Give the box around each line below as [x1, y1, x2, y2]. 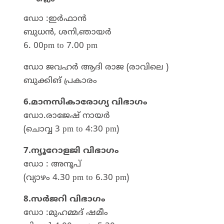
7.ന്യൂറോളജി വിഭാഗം [23, 145, 119, 156]
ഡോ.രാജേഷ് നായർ [23, 110, 110, 121]
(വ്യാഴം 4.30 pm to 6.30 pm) [23, 172, 129, 183]
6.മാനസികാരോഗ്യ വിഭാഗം [23, 96, 147, 108]
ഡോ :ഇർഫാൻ [23, 13, 86, 24]
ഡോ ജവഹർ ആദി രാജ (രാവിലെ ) [23, 61, 168, 73]
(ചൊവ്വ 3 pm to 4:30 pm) [23, 123, 119, 135]
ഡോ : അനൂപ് [23, 158, 81, 170]
